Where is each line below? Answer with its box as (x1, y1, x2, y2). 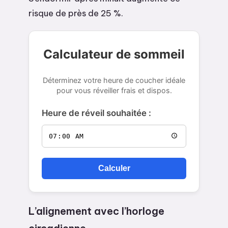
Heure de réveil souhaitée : (42, 107, 151, 118)
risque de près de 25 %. (28, 7, 123, 18)
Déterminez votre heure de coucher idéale (43, 75, 185, 84)
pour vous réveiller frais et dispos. (56, 85, 172, 95)
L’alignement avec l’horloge (28, 205, 164, 218)
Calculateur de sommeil (43, 46, 185, 62)
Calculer (98, 164, 130, 173)
